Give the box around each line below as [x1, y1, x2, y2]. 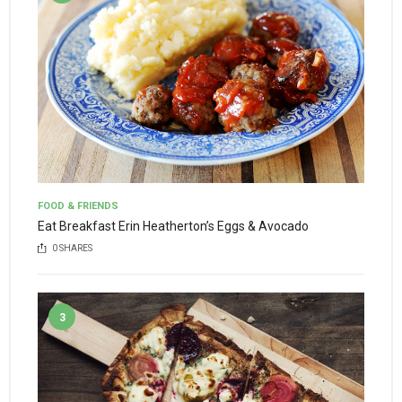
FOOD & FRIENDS [38, 199, 118, 212]
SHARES [57, 243, 92, 254]
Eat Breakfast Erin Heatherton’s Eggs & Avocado [38, 218, 309, 233]
